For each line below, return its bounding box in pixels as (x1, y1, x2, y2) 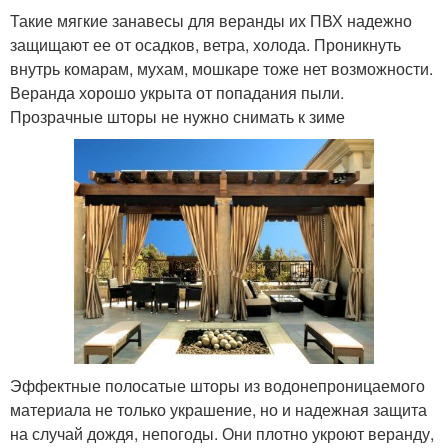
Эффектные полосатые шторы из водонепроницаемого (10, 374, 425, 397)
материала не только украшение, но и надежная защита (10, 398, 427, 421)
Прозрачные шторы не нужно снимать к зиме (10, 105, 345, 128)
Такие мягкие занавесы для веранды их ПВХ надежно (10, 9, 412, 32)
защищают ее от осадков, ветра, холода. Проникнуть (10, 33, 401, 56)
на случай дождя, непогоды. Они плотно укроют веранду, (10, 422, 434, 445)
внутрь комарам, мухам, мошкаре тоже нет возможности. (10, 57, 433, 80)
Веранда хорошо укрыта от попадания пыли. (10, 81, 344, 104)
